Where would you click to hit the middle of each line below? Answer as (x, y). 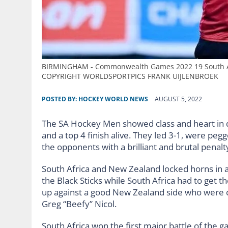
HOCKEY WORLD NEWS (113, 99)
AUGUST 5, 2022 (178, 99)
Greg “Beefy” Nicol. (80, 204)
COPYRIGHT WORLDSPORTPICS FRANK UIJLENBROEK (130, 76)
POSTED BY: (60, 99)
